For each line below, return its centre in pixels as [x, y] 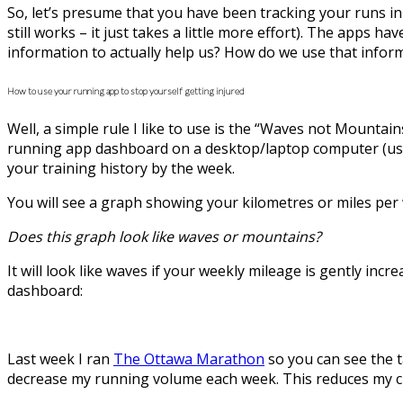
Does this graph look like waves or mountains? [164, 236]
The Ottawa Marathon [189, 358]
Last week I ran [60, 358]
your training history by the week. [121, 168]
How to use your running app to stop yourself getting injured [126, 90]
